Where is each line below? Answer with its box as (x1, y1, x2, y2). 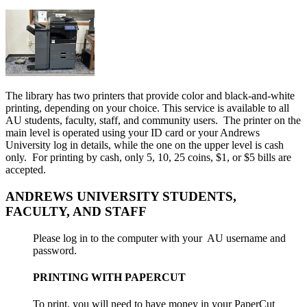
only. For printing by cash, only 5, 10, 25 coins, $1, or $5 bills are (5, 151, 291, 164)
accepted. (5, 164, 46, 176)
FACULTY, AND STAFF (5, 204, 150, 219)
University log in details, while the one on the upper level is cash (5, 139, 284, 151)
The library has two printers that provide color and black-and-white (5, 90, 295, 102)
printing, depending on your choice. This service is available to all (5, 102, 289, 114)
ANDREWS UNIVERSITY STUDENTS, (5, 188, 236, 204)
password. (33, 244, 77, 256)
